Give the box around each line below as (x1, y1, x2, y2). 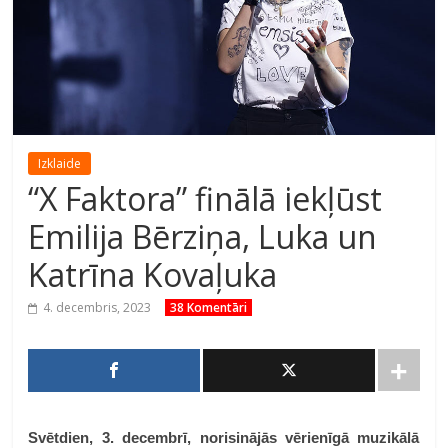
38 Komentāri (170, 299, 248, 316)
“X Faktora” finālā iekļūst (28, 177, 383, 220)
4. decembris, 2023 (43, 299, 152, 316)
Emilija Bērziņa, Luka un (28, 215, 378, 258)
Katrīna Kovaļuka (28, 253, 278, 296)
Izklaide (38, 155, 82, 172)
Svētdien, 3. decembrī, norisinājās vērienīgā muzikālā (28, 429, 420, 446)
